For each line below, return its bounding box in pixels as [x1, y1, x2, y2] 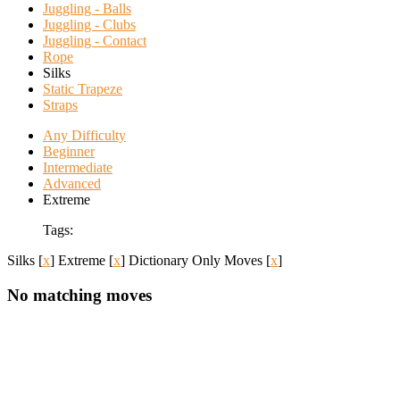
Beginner [43, 144, 95, 159]
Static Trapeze [43, 81, 122, 96]
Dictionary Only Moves [129, 253, 266, 268]
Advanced [43, 176, 101, 191]
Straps [43, 97, 78, 112]
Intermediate [43, 160, 112, 175]
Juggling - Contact [43, 33, 146, 48]
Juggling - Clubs [43, 17, 136, 32]
